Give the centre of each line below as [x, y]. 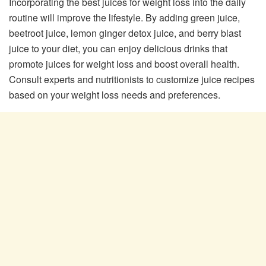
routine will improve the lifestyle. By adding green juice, [124, 17]
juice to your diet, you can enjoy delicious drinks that [118, 48]
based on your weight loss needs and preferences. [115, 94]
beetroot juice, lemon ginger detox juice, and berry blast [125, 33]
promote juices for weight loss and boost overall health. [124, 64]
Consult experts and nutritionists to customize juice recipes [132, 79]
